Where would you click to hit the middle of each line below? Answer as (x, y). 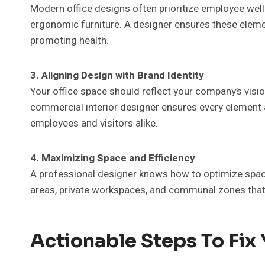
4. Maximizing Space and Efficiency (113, 158)
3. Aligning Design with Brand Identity (117, 75)
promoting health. (70, 40)
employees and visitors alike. (94, 123)
